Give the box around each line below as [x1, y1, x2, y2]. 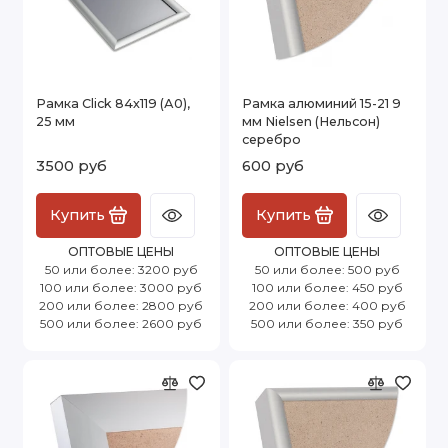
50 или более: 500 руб [254, 261, 400, 277]
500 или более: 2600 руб [40, 315, 202, 331]
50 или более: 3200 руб [44, 261, 198, 277]
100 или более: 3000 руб [40, 279, 202, 295]
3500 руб [36, 156, 107, 175]
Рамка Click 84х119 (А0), [36, 95, 190, 111]
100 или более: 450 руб [251, 279, 403, 295]
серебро [242, 131, 301, 147]
